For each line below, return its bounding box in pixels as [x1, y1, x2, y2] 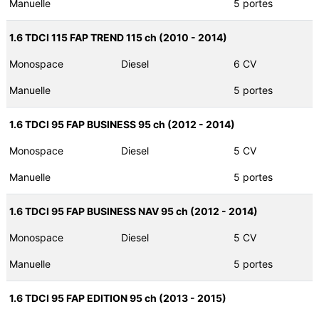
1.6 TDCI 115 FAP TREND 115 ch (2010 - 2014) [9, 31, 227, 44]
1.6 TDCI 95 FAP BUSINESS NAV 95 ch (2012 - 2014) [9, 205, 258, 218]
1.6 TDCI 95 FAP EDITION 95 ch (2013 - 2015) [9, 292, 226, 305]
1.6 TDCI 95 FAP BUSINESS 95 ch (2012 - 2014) [9, 118, 235, 131]
